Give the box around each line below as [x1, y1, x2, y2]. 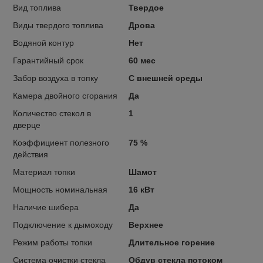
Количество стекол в [13, 109, 91, 119]
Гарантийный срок [13, 56, 83, 66]
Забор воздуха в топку [13, 73, 98, 83]
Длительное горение [128, 238, 215, 248]
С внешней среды [128, 73, 203, 83]
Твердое [128, 3, 164, 13]
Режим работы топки [13, 238, 92, 248]
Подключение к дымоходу [13, 220, 113, 230]
